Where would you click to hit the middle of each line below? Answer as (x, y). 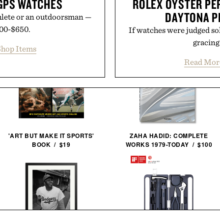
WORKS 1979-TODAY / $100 (169, 144)
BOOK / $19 (51, 144)
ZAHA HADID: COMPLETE (169, 136)
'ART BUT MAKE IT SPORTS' (51, 136)
